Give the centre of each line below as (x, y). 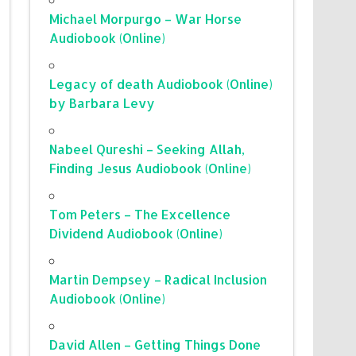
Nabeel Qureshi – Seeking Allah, (147, 149)
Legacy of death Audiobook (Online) (161, 83)
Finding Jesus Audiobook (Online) (151, 168)
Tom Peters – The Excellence (140, 214)
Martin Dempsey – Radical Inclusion (159, 279)
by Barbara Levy (103, 103)
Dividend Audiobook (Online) (136, 233)
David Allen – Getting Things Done (155, 344)
